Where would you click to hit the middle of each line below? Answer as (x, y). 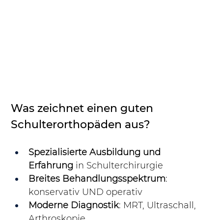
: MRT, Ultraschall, (159, 206)
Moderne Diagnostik (74, 206)
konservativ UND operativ (86, 192)
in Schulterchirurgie (118, 166)
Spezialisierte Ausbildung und (96, 152)
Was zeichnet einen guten (84, 109)
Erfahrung (51, 166)
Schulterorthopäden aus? (81, 125)
